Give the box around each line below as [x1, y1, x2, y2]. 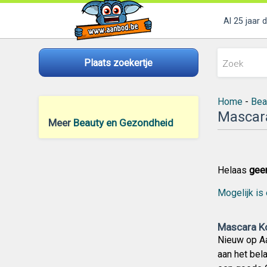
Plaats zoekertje [84, 57, 153, 69]
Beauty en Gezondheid [73, 117, 173, 129]
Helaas [217, 164, 249, 176]
